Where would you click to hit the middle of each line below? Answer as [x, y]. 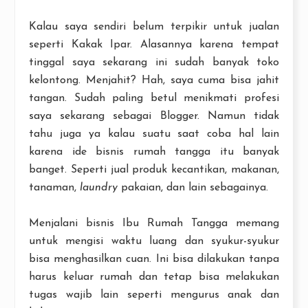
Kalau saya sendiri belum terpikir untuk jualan [154, 27]
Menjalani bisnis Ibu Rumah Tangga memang [154, 223]
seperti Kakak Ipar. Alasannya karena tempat [154, 45]
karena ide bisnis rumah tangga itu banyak [154, 152]
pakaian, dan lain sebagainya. [193, 188]
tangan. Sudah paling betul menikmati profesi [154, 98]
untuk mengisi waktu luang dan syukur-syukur [154, 241]
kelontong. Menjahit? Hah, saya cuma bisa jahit [154, 80]
